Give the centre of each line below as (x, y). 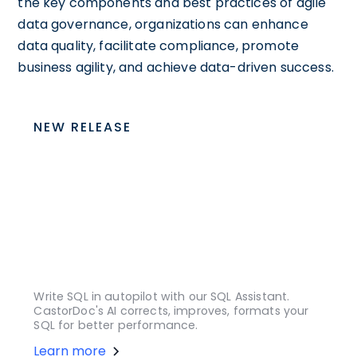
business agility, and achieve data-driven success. (176, 67)
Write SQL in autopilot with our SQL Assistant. (162, 297)
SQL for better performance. (116, 326)
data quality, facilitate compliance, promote (158, 45)
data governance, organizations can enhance (163, 24)
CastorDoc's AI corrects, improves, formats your (171, 311)
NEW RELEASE (83, 127)
